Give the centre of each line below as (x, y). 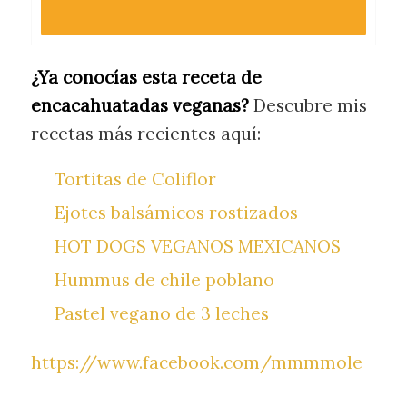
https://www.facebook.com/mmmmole (196, 362)
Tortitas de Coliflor (135, 179)
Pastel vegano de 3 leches (161, 313)
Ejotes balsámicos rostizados (176, 212)
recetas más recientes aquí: (145, 133)
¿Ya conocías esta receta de (146, 77)
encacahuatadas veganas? (139, 105)
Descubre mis (308, 105)
